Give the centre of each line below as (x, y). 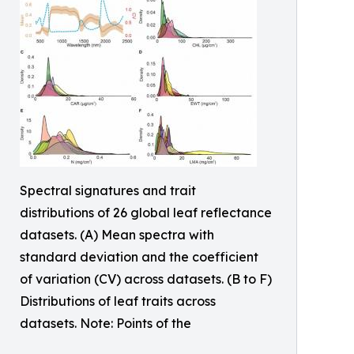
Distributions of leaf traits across (118, 301)
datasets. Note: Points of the (105, 323)
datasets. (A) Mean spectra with (117, 235)
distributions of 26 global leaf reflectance (146, 213)
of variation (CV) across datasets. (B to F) (146, 279)
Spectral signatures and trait (108, 190)
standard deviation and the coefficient (139, 257)
